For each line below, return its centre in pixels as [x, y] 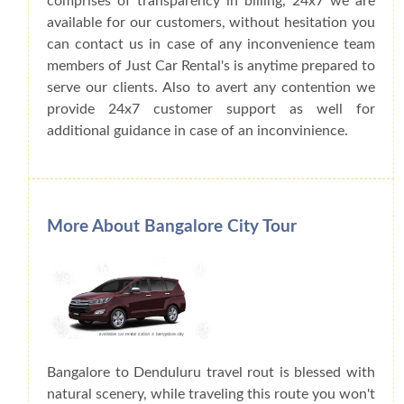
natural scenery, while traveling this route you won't [211, 394]
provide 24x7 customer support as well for [211, 110]
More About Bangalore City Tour [172, 226]
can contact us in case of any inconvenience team [211, 45]
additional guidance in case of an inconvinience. [197, 131]
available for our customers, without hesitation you [211, 23]
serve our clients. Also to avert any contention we [211, 88]
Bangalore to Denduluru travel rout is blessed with [211, 372]
